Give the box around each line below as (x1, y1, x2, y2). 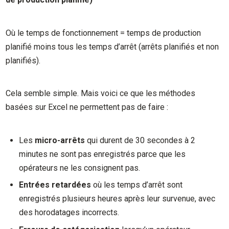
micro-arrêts (35, 135, 85, 145)
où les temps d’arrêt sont (91, 180, 183, 190)
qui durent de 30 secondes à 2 (85, 135, 196, 145)
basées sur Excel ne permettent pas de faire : (6, 102, 169, 112)
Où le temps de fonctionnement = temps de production (6, 28, 201, 38)
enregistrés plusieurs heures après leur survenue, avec (19, 194, 216, 204)
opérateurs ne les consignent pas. (19, 163, 141, 173)
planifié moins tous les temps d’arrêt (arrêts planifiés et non (6, 41, 219, 52)
